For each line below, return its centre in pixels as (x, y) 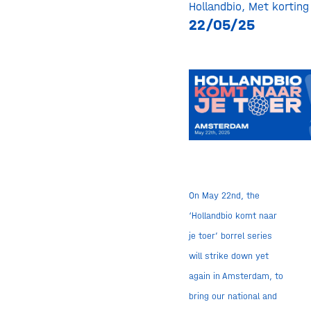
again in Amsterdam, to (236, 276)
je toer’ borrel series (230, 235)
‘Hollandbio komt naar (233, 215)
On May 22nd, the (224, 195)
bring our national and (233, 296)
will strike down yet (228, 255)
